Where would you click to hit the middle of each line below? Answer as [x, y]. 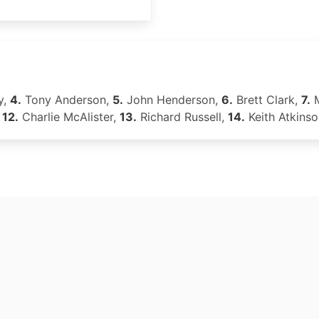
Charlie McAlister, [69, 117]
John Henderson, [172, 100]
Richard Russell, [182, 117]
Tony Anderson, [67, 100]
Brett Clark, [267, 100]
